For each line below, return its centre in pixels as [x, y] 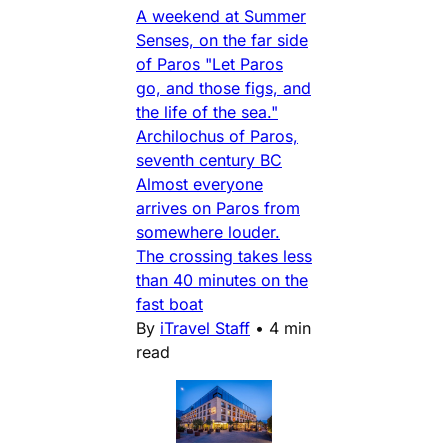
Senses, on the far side [222, 39]
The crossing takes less [224, 255]
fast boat [169, 303]
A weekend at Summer [221, 15]
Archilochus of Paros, [217, 135]
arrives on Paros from [218, 207]
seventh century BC [209, 159]
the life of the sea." [207, 111]
